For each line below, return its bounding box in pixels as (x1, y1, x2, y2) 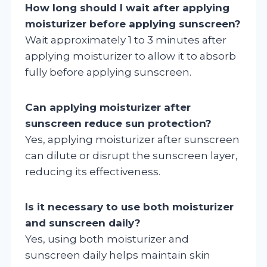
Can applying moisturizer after (25, 101, 191, 113)
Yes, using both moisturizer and (25, 232, 189, 245)
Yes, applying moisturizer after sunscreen (25, 133, 240, 145)
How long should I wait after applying (25, 1, 229, 14)
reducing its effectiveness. (25, 165, 160, 178)
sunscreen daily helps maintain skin (25, 249, 210, 261)
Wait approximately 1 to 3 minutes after (25, 33, 226, 46)
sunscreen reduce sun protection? (25, 117, 212, 129)
